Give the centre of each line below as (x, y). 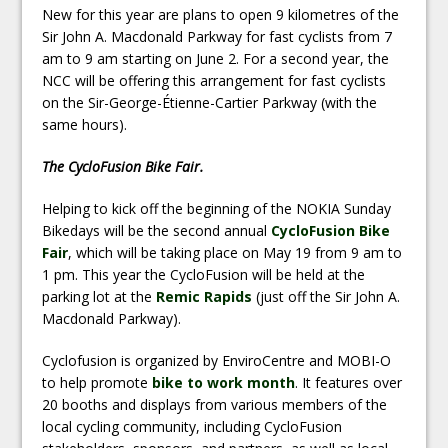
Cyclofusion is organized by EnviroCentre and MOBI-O (217, 360)
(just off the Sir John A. (326, 296)
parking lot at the (99, 296)
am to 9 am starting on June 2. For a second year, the (216, 58)
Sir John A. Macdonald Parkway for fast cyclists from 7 (217, 36)
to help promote (97, 382)
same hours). (85, 124)
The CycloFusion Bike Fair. (123, 166)
